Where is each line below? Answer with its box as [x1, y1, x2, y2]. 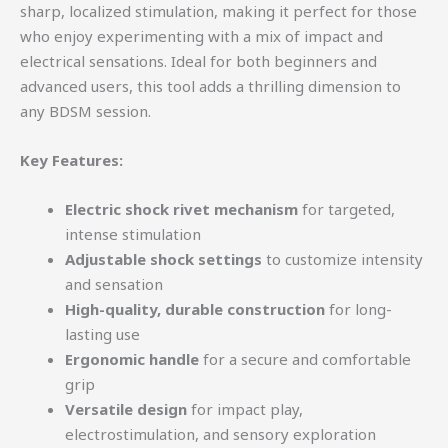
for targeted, [298, 199, 395, 220]
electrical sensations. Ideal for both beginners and [20, 51, 377, 72]
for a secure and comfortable [199, 349, 411, 370]
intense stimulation [65, 224, 201, 245]
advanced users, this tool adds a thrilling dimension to [20, 76, 401, 97]
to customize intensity [262, 249, 423, 270]
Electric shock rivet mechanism [65, 199, 298, 220]
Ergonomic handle [65, 349, 199, 370]
